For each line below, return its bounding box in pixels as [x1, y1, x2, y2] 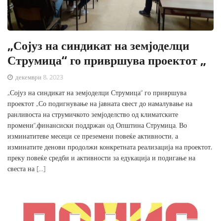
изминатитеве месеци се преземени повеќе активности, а [7, 131, 178, 141]
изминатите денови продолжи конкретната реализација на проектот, [7, 142, 212, 152]
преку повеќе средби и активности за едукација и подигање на [7, 153, 195, 163]
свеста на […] [7, 164, 45, 174]
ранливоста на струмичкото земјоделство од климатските [7, 110, 178, 119]
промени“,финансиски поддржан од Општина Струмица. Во [7, 120, 187, 130]
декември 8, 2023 [14, 73, 63, 82]
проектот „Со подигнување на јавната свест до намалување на [7, 99, 192, 109]
